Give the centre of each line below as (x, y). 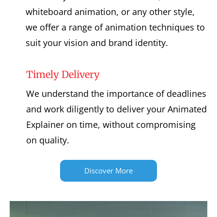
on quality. (48, 140)
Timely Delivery (63, 74)
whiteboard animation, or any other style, (110, 12)
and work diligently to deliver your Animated (117, 109)
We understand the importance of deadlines (116, 93)
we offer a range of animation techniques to (115, 27)
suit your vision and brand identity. (97, 43)
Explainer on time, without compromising (111, 124)
